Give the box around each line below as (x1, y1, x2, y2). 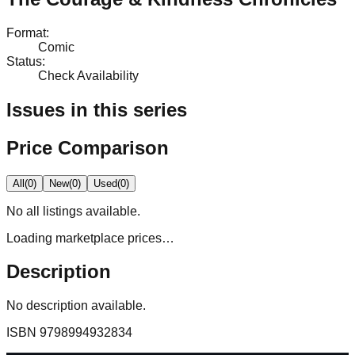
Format (6, 25, 46, 40)
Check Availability (38, 68, 139, 82)
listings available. (40, 204, 140, 218)
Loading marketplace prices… (6, 231, 174, 245)
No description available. (6, 299, 146, 313)
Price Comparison (6, 136, 169, 158)
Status (6, 54, 42, 68)
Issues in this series (6, 98, 187, 120)
